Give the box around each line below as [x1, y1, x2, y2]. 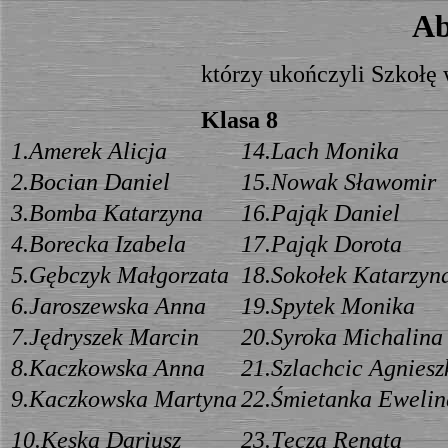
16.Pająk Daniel [241, 200, 400, 226]
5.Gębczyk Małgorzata [11, 262, 229, 288]
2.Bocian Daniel [11, 169, 170, 195]
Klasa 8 [200, 107, 278, 133]
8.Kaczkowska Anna [11, 355, 205, 381]
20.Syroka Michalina [241, 324, 443, 350]
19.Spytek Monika [241, 293, 415, 319]
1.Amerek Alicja [11, 138, 167, 164]
